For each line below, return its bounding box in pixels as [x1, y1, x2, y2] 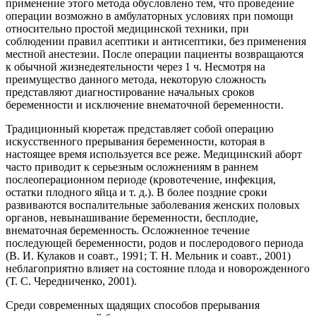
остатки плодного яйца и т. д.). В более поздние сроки [6, 186, 267, 198]
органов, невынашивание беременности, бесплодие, [6, 211, 258, 224]
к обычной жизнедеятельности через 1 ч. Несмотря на [6, 60, 265, 73]
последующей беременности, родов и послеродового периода [6, 236, 303, 249]
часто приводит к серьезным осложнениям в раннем [6, 160, 258, 173]
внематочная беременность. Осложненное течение [6, 224, 250, 236]
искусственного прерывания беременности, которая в [6, 135, 265, 147]
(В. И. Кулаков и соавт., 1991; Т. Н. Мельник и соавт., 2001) [6, 249, 291, 262]
